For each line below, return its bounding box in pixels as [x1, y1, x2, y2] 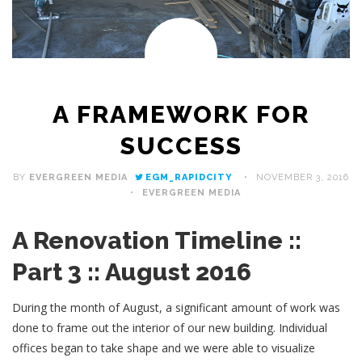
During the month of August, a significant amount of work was [12, 299, 340, 315]
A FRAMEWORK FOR [53, 99, 309, 128]
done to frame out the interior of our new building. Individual [12, 319, 327, 335]
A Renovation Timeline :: [12, 225, 301, 255]
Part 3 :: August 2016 [12, 257, 251, 286]
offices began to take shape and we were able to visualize [12, 339, 315, 356]
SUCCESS [120, 131, 242, 160]
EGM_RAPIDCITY [145, 171, 233, 183]
